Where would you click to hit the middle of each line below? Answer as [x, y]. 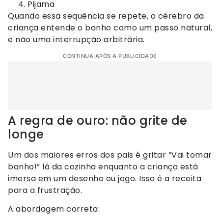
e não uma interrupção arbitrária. [76, 39]
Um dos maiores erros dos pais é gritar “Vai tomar [110, 155]
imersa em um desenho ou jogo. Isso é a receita [105, 179]
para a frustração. [45, 191]
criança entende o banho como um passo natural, [110, 27]
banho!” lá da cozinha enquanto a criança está [103, 167]
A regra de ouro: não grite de [98, 121]
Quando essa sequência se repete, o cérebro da [106, 16]
